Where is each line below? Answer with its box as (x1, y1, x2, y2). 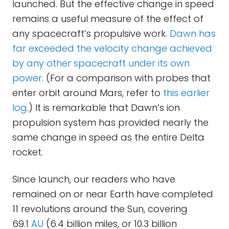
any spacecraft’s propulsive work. (12, 27, 170, 40)
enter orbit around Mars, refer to (12, 86, 163, 99)
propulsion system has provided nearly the (12, 116, 209, 129)
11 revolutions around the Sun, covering (12, 202, 188, 215)
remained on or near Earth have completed (12, 188, 213, 200)
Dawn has (170, 27, 216, 40)
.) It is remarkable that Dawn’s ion (27, 101, 180, 114)
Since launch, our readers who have (12, 173, 175, 186)
